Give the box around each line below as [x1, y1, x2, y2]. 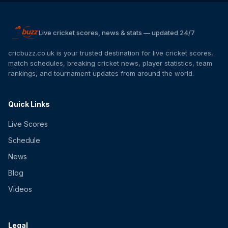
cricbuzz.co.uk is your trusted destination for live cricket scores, [8, 49, 213, 58]
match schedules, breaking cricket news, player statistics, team [8, 59, 212, 68]
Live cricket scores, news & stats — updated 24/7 [39, 28, 195, 37]
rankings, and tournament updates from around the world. [8, 69, 194, 78]
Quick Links [8, 100, 50, 109]
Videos [8, 185, 32, 194]
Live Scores [8, 120, 48, 129]
